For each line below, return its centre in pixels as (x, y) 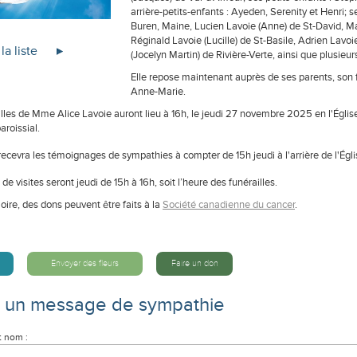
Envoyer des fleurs (85, 263)
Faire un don (194, 263)
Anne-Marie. (158, 92)
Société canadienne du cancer (229, 205)
